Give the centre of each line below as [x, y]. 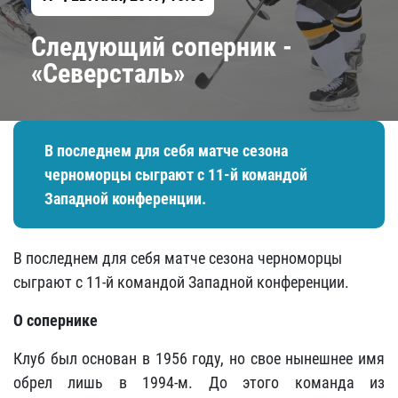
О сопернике [56, 320]
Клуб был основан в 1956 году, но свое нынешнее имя [199, 358]
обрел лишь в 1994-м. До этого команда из [199, 382]
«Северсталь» [108, 73]
